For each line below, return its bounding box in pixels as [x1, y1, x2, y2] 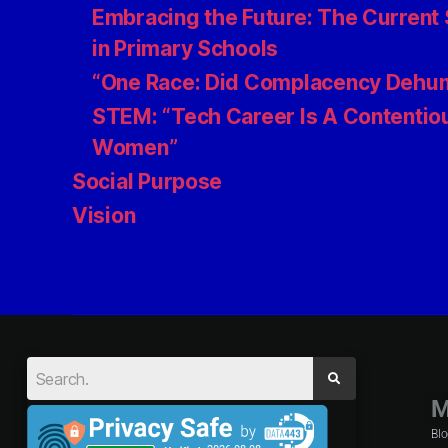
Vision [72, 203, 136, 228]
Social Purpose [72, 169, 223, 194]
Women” [92, 135, 178, 160]
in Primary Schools [92, 36, 279, 61]
